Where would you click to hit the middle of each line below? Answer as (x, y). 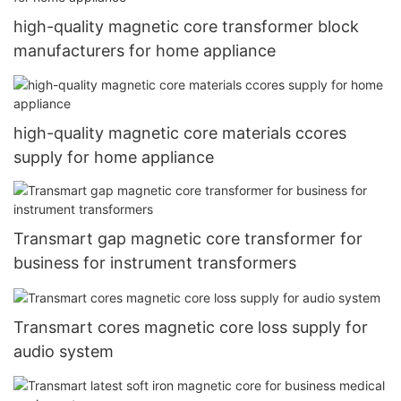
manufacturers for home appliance (145, 51)
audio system (64, 352)
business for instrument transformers (155, 263)
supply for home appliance (114, 157)
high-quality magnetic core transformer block (186, 27)
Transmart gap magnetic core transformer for (188, 239)
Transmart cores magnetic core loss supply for (191, 328)
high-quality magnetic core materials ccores (180, 132)
